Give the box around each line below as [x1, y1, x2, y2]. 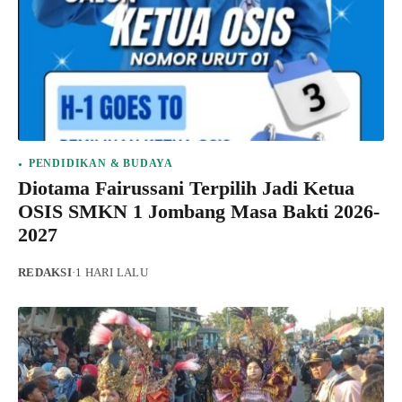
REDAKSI [18, 267, 72, 280]
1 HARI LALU [75, 267, 148, 280]
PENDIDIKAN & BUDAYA [28, 158, 174, 170]
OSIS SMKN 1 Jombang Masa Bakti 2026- [18, 200, 380, 223]
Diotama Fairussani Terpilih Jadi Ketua [18, 177, 354, 200]
